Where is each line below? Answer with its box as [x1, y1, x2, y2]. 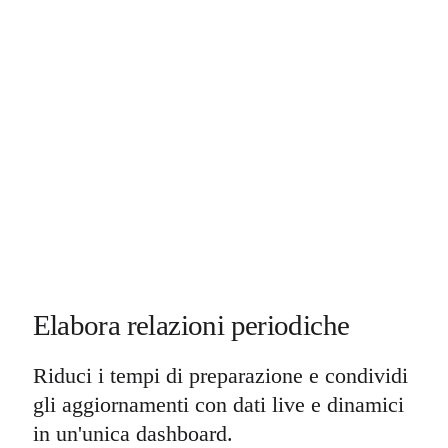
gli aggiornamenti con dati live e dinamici [32, 392, 404, 418]
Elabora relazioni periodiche [32, 308, 350, 341]
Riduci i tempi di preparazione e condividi [32, 363, 408, 389]
